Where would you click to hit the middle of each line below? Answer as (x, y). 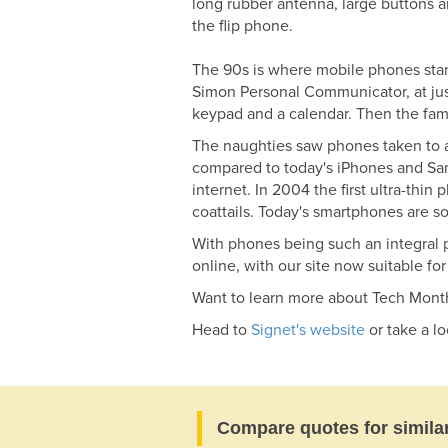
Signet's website (308, 329)
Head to (221, 329)
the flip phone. (242, 25)
